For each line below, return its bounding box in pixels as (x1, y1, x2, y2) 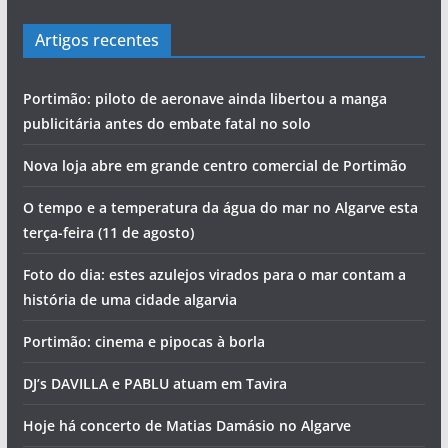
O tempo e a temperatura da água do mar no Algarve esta (22, 198, 418, 218)
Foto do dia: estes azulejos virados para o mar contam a (22, 265, 406, 285)
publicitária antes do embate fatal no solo (22, 114, 311, 134)
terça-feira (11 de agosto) (22, 223, 194, 243)
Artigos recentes (34, 29, 159, 52)
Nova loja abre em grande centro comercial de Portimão (22, 156, 407, 176)
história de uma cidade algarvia (22, 290, 237, 310)
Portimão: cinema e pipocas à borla (22, 332, 265, 352)
